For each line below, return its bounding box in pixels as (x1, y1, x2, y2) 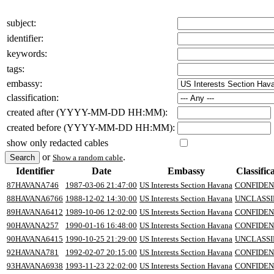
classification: (7, 92, 59, 103)
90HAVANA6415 (7, 234, 63, 243)
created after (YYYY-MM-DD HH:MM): (7, 106, 168, 117)
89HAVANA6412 (7, 207, 63, 217)
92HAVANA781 (7, 247, 59, 257)
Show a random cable (53, 152, 123, 162)
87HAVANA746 (7, 180, 59, 190)
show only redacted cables (7, 137, 108, 148)
